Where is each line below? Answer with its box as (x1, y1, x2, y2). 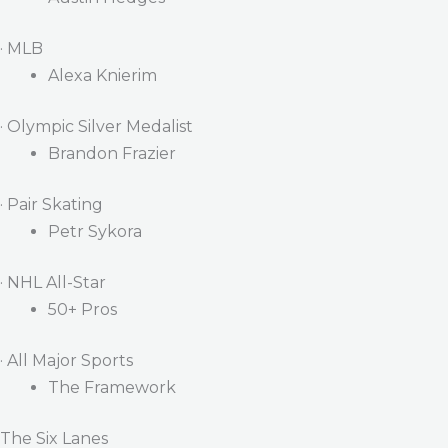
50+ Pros (48, 299, 117, 319)
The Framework (48, 377, 176, 397)
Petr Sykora (48, 221, 142, 241)
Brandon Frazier (48, 143, 176, 163)
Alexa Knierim (48, 65, 157, 85)
